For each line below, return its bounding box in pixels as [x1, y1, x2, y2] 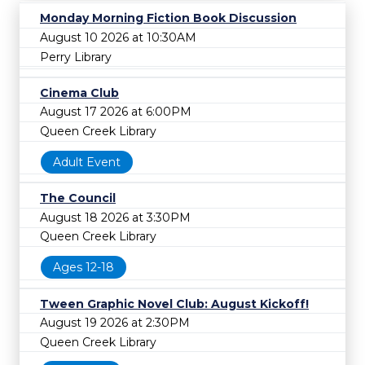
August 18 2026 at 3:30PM [40, 209, 191, 225]
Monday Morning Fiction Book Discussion [40, 11, 297, 26]
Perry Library [40, 49, 112, 64]
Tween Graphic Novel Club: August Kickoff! [40, 296, 309, 311]
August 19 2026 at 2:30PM [40, 315, 190, 331]
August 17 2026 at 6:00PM [40, 104, 191, 120]
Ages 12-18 [53, 259, 114, 275]
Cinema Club [40, 85, 119, 100]
